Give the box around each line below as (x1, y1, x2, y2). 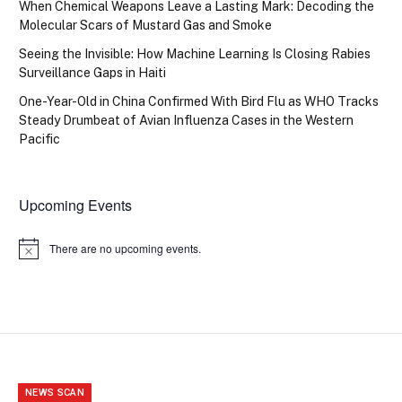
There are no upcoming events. (49, 240, 201, 257)
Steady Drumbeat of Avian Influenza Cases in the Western (19, 113, 354, 128)
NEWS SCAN (25, 387, 84, 399)
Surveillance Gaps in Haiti (19, 66, 166, 81)
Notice (18, 246, 49, 262)
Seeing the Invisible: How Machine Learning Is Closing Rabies (19, 47, 371, 62)
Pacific (19, 132, 60, 147)
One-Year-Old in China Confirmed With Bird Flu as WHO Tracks (19, 94, 379, 109)
